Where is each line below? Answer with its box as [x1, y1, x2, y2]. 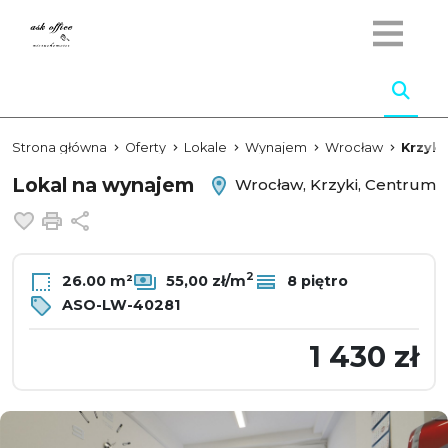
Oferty [125, 140, 166, 155]
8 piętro [283, 271, 348, 290]
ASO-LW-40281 [58, 295, 180, 314]
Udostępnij [91, 209, 185, 228]
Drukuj [67, 209, 125, 228]
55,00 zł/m [162, 271, 246, 290]
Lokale [184, 140, 227, 155]
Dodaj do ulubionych [39, 209, 216, 228]
